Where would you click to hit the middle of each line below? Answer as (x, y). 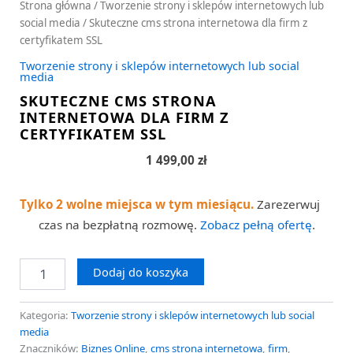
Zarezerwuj (287, 204)
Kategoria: (45, 316)
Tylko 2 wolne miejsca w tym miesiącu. (137, 204)
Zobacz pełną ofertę (256, 225)
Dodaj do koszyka (140, 272)
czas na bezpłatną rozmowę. (119, 225)
